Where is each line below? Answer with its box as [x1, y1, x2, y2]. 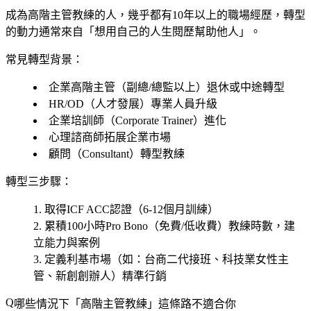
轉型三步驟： [6, 175, 72, 187]
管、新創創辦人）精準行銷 [33, 269, 167, 282]
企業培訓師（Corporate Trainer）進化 [49, 114, 226, 126]
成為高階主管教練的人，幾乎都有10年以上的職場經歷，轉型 [6, 8, 305, 21]
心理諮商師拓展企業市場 [49, 131, 171, 143]
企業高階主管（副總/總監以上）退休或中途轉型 [49, 81, 285, 93]
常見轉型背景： [6, 53, 83, 65]
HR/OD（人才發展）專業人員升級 [49, 97, 217, 110]
